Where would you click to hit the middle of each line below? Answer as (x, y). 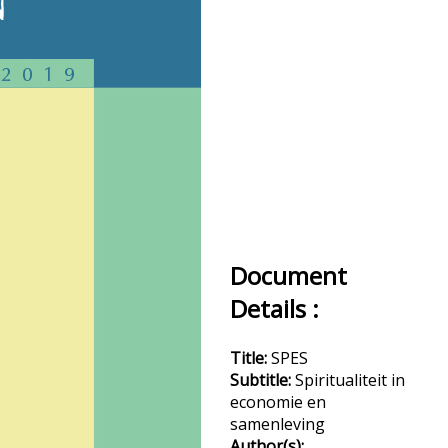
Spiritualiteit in (350, 380)
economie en (278, 402)
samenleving (277, 424)
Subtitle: (262, 380)
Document (288, 275)
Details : (274, 308)
